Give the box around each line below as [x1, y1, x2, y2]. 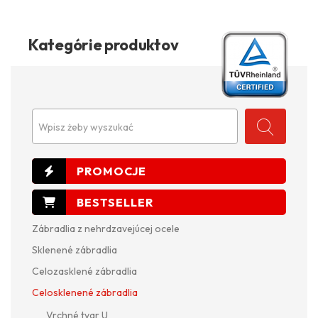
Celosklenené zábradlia [32, 285, 138, 299]
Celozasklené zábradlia [32, 264, 137, 278]
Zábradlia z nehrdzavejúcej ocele [32, 221, 180, 235]
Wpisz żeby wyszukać [38, 120, 133, 133]
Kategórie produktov [28, 34, 179, 55]
